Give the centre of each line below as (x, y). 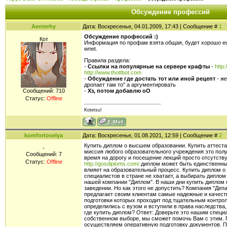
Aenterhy (44, 26)
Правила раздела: (107, 60)
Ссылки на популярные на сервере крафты (149, 66)
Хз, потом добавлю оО (119, 90)
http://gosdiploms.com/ (112, 164)
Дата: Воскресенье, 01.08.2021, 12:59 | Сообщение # (151, 135)
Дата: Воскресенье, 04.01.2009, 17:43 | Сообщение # (151, 26)
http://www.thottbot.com (113, 72)
